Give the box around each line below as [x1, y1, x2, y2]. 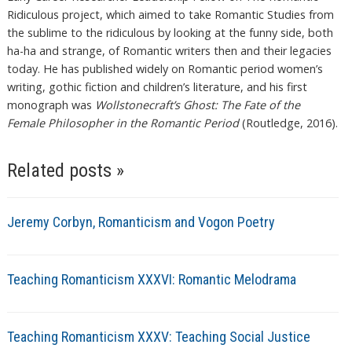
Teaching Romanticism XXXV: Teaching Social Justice [6, 328, 310, 346]
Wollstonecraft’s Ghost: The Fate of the [94, 97, 300, 113]
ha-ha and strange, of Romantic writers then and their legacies [6, 43, 332, 59]
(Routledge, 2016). [238, 115, 338, 131]
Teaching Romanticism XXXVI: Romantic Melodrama [6, 271, 296, 288]
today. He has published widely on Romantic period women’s [6, 61, 323, 77]
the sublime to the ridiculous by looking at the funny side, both [6, 25, 333, 41]
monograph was [6, 97, 95, 113]
